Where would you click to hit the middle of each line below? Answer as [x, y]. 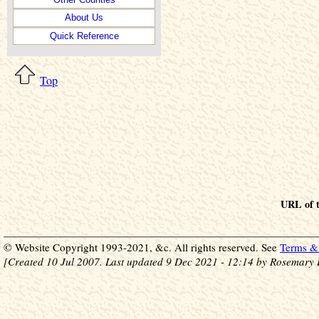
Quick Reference [84, 36]
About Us [84, 18]
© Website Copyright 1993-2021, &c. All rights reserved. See [142, 247]
